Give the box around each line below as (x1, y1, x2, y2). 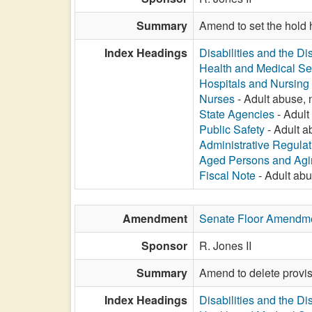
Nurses (199, 91, 235, 107)
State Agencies (199, 106, 274, 122)
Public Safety (199, 121, 265, 137)
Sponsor (141, 237, 187, 253)
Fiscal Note (199, 167, 256, 183)
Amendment (123, 210, 187, 226)
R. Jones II (199, 237, 251, 253)
